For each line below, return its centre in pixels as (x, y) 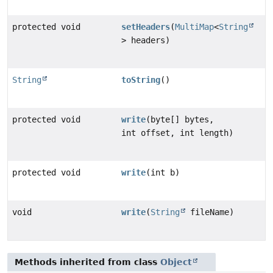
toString (141, 80)
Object (176, 262)
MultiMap (195, 27)
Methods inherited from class (87, 262)
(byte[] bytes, (180, 119)
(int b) (163, 172)
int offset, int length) (178, 133)
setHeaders (146, 27)
